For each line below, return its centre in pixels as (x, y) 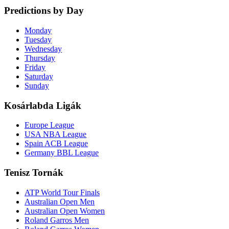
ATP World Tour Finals (62, 192)
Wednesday (43, 49)
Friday (35, 67)
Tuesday (38, 39)
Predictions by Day (44, 11)
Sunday (37, 85)
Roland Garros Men (57, 220)
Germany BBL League (62, 153)
